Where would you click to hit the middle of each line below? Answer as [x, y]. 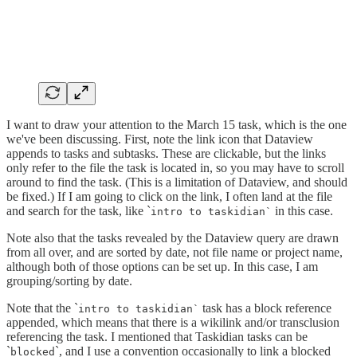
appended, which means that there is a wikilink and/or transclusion [173, 322]
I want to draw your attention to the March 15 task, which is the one [177, 124]
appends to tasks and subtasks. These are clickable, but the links [166, 153]
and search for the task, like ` [78, 210]
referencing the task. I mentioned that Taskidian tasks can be [157, 336]
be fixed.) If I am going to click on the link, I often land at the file [169, 196]
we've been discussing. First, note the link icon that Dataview [160, 139]
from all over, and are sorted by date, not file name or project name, [175, 252]
